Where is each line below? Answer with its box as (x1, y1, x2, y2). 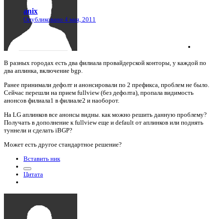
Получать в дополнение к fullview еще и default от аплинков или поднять (4, 118, 203, 126)
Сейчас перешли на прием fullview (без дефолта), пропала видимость (4, 88, 194, 96)
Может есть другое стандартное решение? (4, 140, 122, 148)
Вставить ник (23, 154, 60, 162)
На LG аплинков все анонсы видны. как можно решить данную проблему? (4, 110, 207, 118)
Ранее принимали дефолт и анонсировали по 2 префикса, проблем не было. (4, 81, 209, 88)
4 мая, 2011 (65, 15, 96, 23)
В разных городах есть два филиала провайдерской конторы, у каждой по (4, 59, 206, 66)
